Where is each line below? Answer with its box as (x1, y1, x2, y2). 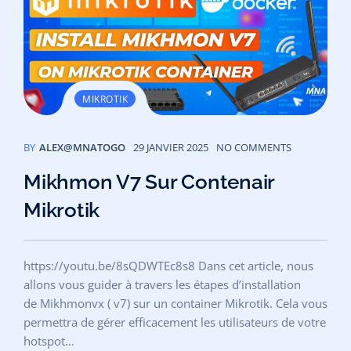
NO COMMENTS (216, 139, 291, 154)
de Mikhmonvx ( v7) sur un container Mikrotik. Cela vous (24, 295, 327, 311)
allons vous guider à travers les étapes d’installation (24, 276, 301, 292)
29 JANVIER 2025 (133, 139, 208, 154)
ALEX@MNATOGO (39, 139, 125, 154)
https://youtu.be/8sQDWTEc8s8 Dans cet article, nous (24, 257, 313, 273)
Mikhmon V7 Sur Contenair (24, 169, 274, 194)
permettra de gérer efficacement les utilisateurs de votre (24, 313, 326, 330)
